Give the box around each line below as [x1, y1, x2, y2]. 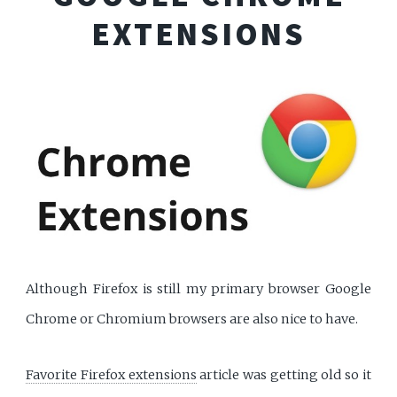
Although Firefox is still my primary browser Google [26, 281, 371, 298]
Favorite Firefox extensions [26, 367, 197, 384]
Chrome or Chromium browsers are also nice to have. [26, 311, 359, 328]
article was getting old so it [196, 367, 371, 384]
